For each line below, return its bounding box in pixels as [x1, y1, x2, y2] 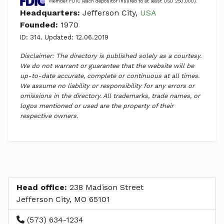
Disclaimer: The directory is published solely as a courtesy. [20, 51, 201, 59]
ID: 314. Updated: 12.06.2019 [20, 33, 108, 41]
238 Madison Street [67, 182, 143, 192]
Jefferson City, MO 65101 [16, 194, 110, 204]
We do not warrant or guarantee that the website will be [20, 61, 194, 69]
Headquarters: [20, 7, 80, 17]
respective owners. [20, 111, 78, 119]
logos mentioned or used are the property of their [20, 101, 173, 109]
